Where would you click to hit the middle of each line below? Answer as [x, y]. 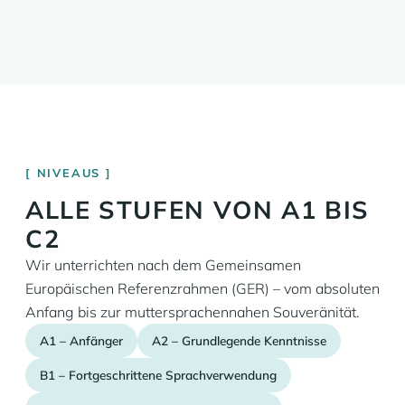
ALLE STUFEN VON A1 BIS [198, 210]
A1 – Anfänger [81, 340]
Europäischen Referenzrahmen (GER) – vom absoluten [202, 288]
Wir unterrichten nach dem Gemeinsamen [163, 265]
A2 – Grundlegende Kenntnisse [239, 340]
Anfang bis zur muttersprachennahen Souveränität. [193, 312]
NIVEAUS [69, 173]
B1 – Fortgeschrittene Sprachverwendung [158, 375]
